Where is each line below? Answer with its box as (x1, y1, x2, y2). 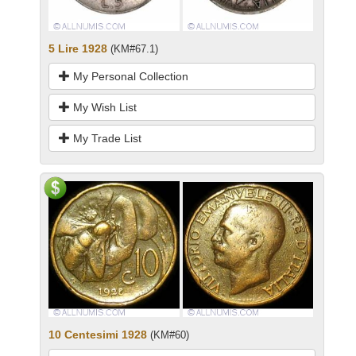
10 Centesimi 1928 (48, 327, 147, 341)
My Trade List (70, 132, 141, 145)
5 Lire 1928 (48, 42, 107, 56)
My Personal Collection (70, 70, 188, 83)
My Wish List (70, 101, 137, 114)
